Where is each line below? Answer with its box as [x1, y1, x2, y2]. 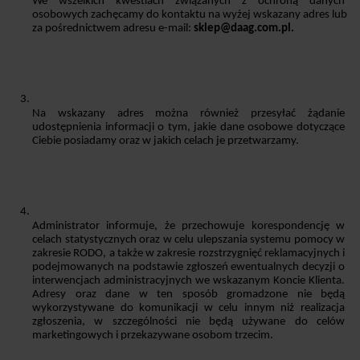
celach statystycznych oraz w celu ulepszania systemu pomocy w [32, 234, 345, 247]
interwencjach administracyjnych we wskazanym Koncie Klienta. [32, 275, 345, 288]
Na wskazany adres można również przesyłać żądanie [32, 108, 345, 121]
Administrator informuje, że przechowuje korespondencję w [32, 220, 345, 233]
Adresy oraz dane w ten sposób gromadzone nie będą [32, 288, 345, 301]
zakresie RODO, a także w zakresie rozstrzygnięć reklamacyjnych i [32, 247, 345, 260]
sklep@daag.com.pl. [194, 22, 294, 35]
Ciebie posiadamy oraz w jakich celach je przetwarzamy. [32, 135, 301, 148]
